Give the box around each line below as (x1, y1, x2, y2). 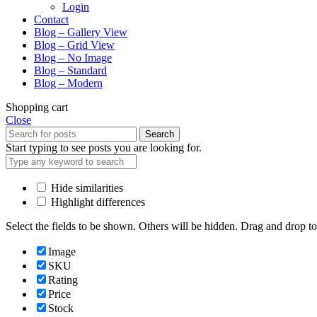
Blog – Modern (34, 76, 103, 89)
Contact (34, 13, 69, 25)
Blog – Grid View (34, 38, 115, 51)
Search (145, 128, 174, 139)
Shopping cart (6, 100, 68, 113)
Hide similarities (48, 181, 123, 194)
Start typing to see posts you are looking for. (6, 141, 202, 154)
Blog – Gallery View (34, 25, 127, 38)
